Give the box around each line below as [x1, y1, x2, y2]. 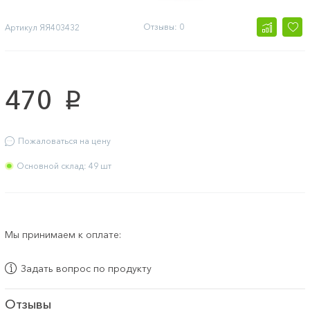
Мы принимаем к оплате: [5, 228, 121, 241]
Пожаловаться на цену [18, 136, 111, 147]
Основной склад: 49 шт [17, 161, 111, 172]
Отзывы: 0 [143, 21, 184, 33]
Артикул [5, 21, 37, 33]
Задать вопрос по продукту [21, 262, 152, 275]
